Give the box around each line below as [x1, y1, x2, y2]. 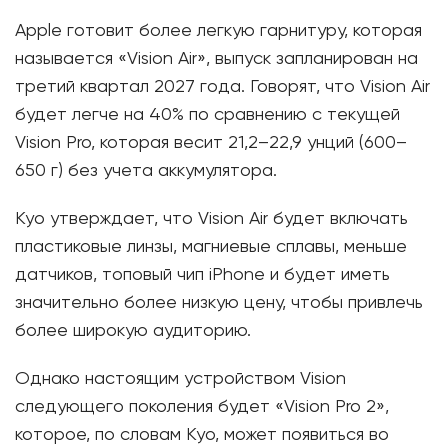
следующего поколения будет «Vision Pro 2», [15, 398, 389, 417]
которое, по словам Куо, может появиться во [15, 426, 389, 445]
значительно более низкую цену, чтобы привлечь [15, 294, 423, 313]
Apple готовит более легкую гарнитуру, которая [15, 22, 422, 41]
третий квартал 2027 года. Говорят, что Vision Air [15, 78, 430, 97]
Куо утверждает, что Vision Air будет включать [15, 210, 408, 229]
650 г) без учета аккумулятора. [15, 162, 277, 181]
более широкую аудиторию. [15, 322, 251, 341]
